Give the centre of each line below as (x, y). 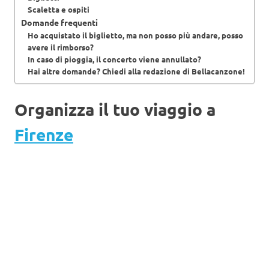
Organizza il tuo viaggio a (115, 109)
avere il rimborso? (60, 47)
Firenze (44, 134)
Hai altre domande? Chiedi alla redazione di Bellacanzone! (136, 71)
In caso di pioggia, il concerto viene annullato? (114, 59)
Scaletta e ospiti (58, 9)
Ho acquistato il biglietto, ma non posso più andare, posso (135, 35)
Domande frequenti (59, 22)
